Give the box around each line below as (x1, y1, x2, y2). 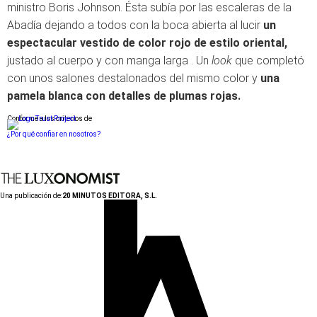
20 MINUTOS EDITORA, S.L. (62, 191, 157, 200)
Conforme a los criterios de (7, 114, 92, 122)
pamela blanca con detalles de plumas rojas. (7, 88, 241, 103)
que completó (235, 53, 304, 67)
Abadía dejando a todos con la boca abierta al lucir (7, 18, 263, 32)
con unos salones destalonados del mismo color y (7, 71, 260, 85)
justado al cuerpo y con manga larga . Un (7, 53, 212, 67)
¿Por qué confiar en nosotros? (7, 129, 100, 138)
